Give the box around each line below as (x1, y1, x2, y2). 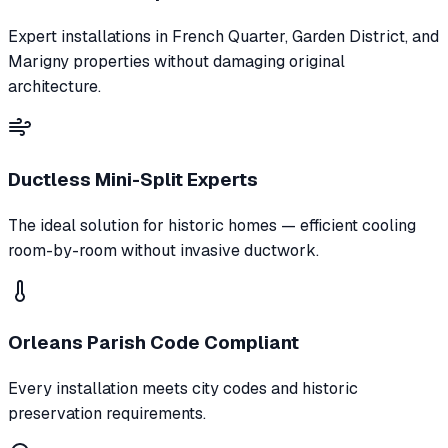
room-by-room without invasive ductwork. (8, 239, 319, 261)
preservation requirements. (8, 403, 206, 425)
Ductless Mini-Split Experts (8, 166, 258, 192)
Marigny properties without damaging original (8, 51, 345, 73)
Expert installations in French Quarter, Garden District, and (8, 26, 439, 48)
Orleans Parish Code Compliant (8, 330, 299, 356)
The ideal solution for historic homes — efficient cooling (8, 214, 416, 236)
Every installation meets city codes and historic (8, 378, 358, 400)
